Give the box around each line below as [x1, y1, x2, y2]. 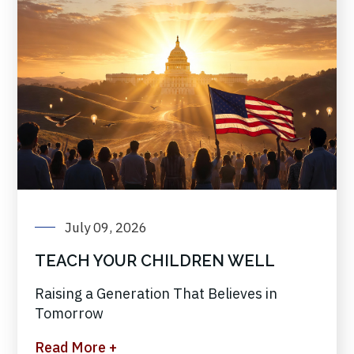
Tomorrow [35, 304, 110, 323]
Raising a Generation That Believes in [35, 284, 277, 303]
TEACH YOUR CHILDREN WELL [35, 251, 275, 271]
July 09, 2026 [65, 219, 147, 237]
